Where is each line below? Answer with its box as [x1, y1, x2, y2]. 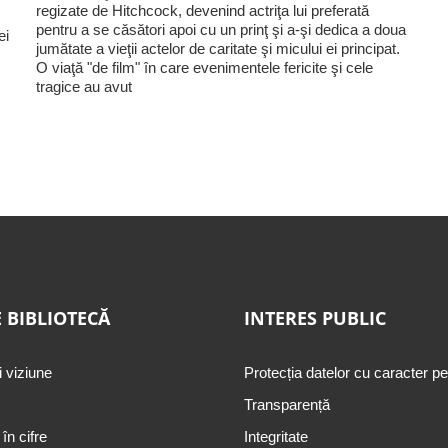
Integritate [243, 427, 308, 445]
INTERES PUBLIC [243, 305, 386, 330]
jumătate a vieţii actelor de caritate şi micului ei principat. [35, 39, 400, 57]
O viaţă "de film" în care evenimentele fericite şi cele [35, 58, 373, 76]
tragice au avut [35, 77, 132, 95]
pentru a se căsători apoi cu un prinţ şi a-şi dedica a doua [35, 20, 406, 38]
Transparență [243, 395, 330, 413]
